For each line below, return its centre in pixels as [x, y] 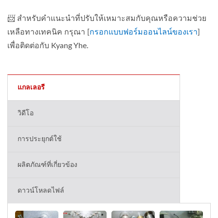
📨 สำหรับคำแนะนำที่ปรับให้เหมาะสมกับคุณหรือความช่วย [107, 19]
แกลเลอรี [31, 88]
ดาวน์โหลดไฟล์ [41, 191]
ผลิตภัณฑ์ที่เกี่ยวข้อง [47, 165]
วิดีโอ [26, 114]
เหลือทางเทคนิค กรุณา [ [48, 32]
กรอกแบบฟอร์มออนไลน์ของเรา [144, 32]
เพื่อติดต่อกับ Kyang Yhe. [48, 46]
